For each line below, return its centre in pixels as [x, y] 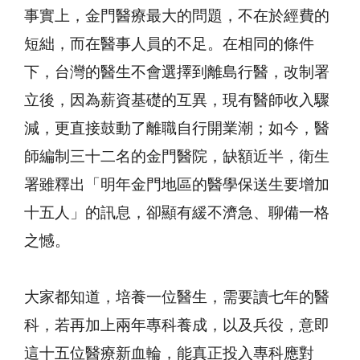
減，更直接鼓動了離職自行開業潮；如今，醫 [177, 129]
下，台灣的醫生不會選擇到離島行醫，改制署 [177, 73]
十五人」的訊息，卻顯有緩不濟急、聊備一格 [177, 214]
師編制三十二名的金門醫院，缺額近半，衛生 [177, 157]
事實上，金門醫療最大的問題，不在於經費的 [177, 17]
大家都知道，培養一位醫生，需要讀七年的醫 [177, 298]
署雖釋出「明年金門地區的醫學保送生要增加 [177, 186]
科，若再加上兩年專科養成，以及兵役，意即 [177, 326]
